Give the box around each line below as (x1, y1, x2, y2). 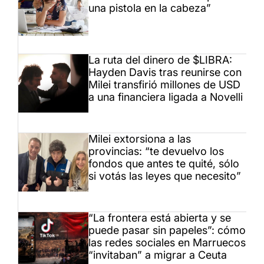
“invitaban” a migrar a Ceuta (88, 249, 227, 262)
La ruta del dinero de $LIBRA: (88, 54, 232, 67)
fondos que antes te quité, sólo (88, 157, 239, 170)
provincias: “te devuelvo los (88, 145, 224, 158)
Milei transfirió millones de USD (88, 78, 240, 91)
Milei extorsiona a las (88, 133, 191, 146)
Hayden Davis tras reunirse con (88, 66, 242, 79)
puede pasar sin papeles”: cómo (88, 224, 246, 237)
